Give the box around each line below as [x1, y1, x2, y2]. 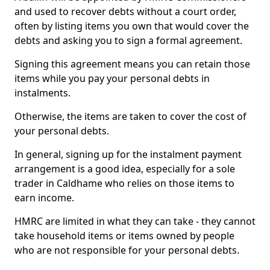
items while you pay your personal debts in [14, 72, 210, 85]
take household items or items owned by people [14, 229, 234, 242]
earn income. [14, 191, 74, 204]
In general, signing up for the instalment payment [14, 148, 242, 161]
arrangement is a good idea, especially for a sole [14, 162, 235, 175]
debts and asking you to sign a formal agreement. [14, 34, 242, 47]
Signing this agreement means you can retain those [14, 57, 250, 71]
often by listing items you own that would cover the [14, 19, 249, 33]
